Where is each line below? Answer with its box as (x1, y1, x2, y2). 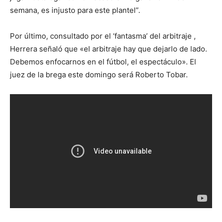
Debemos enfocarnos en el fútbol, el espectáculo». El (10, 56, 196, 66)
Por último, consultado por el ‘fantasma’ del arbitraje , (10, 31, 196, 41)
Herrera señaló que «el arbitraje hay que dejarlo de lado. (10, 44, 207, 54)
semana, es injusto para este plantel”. (10, 5, 140, 15)
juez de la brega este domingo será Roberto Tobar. (10, 69, 188, 79)
